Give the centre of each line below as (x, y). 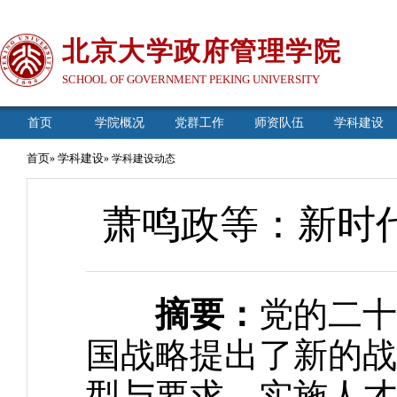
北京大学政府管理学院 (202, 51)
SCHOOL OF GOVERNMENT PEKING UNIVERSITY (191, 79)
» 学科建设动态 (140, 159)
